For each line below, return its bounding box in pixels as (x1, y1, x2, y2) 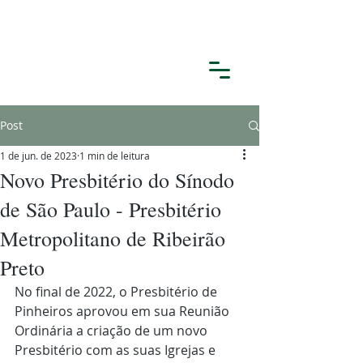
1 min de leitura (79, 149, 150, 162)
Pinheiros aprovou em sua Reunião (15, 302, 233, 320)
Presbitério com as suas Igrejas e (15, 341, 219, 359)
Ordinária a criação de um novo (15, 322, 211, 340)
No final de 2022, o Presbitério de (15, 283, 220, 301)
